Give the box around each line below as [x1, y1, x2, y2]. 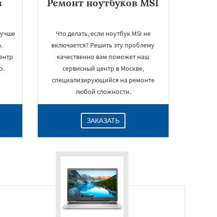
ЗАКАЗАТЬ [86, 117, 120, 124]
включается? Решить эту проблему [51, 41, 155, 49]
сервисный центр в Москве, [62, 64, 144, 73]
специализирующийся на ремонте [51, 76, 155, 84]
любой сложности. [75, 87, 131, 96]
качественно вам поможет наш [57, 52, 150, 61]
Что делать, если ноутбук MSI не [55, 29, 151, 38]
